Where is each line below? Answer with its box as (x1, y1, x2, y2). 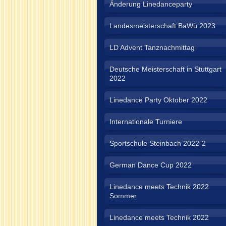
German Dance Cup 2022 (109, 161, 192, 169)
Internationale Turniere (109, 118, 182, 126)
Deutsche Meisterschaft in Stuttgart (109, 65, 221, 73)
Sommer (109, 192, 137, 200)
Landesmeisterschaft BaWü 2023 (109, 22, 215, 30)
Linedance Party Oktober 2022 (109, 96, 207, 104)
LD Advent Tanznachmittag (109, 43, 195, 51)
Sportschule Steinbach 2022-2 (109, 139, 206, 147)
